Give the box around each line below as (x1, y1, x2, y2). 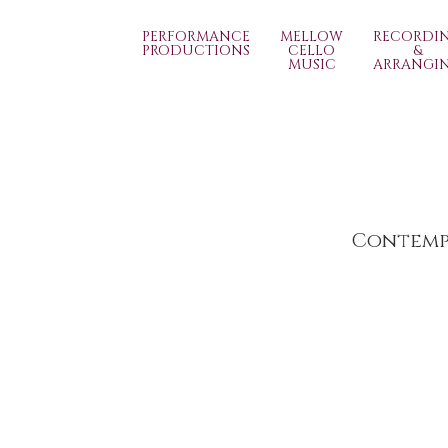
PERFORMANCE (142, 27, 250, 46)
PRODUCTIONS (142, 41, 250, 60)
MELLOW (280, 27, 343, 46)
